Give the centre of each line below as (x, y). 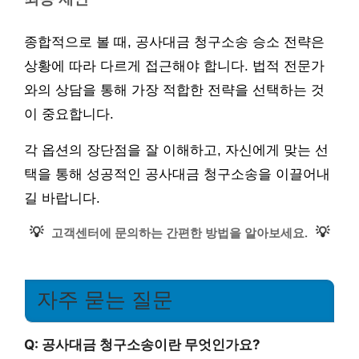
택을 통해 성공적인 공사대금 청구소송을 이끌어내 (177, 174)
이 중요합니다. (69, 114)
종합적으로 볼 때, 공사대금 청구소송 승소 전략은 (174, 42)
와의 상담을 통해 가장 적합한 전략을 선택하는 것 (174, 90)
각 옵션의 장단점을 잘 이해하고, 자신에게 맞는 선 (176, 150)
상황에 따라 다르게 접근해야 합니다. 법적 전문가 (174, 66)
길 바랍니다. (62, 198)
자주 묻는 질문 (105, 300)
